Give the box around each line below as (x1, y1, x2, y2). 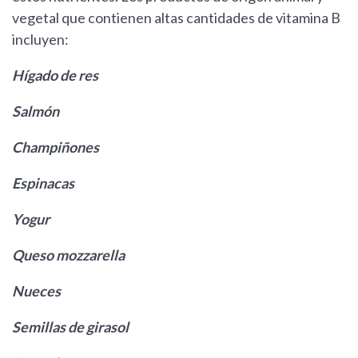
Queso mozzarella (12, 246, 125, 265)
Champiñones (12, 138, 99, 157)
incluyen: (12, 30, 69, 49)
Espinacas (12, 174, 74, 193)
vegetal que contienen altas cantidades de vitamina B (12, 9, 340, 27)
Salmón (12, 102, 59, 121)
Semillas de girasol (12, 318, 129, 336)
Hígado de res (12, 66, 98, 85)
